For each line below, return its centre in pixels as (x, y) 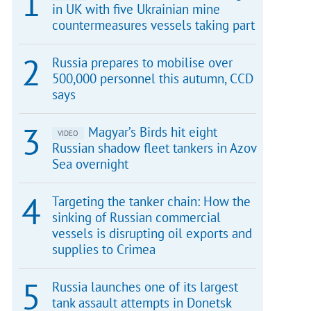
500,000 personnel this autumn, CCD (152, 78)
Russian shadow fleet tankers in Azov (154, 148)
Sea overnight (90, 164)
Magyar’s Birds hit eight (152, 132)
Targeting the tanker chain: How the (151, 201)
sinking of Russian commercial (136, 217)
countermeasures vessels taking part (153, 25)
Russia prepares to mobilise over (142, 62)
